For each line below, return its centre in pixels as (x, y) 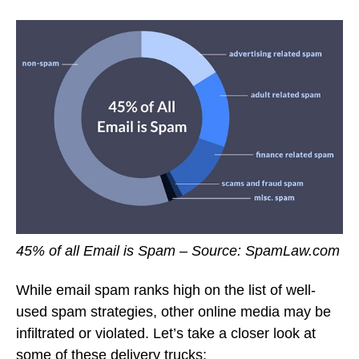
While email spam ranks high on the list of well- (166, 290)
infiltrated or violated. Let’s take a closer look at (166, 333)
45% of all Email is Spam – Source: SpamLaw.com (178, 251)
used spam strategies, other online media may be (173, 311)
